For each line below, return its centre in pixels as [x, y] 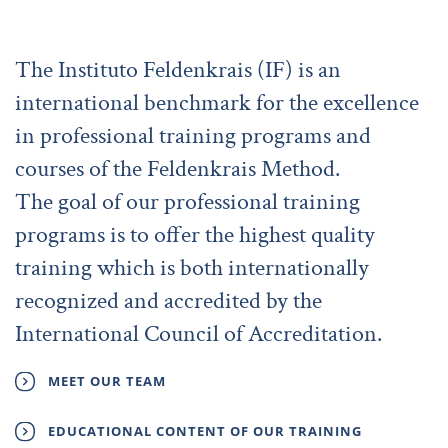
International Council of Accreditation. [198, 333]
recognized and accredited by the [168, 300]
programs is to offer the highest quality [195, 234]
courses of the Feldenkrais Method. [177, 168]
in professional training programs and [193, 135]
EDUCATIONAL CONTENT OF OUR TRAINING [205, 431]
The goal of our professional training [187, 201]
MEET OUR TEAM [107, 381]
